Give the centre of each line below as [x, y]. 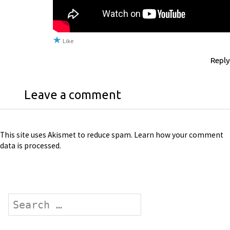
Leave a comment [72, 95]
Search [20, 199]
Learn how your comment [179, 135]
